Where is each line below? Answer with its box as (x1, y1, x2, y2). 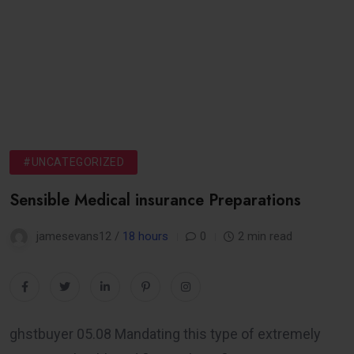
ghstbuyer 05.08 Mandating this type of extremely (9, 325, 321, 342)
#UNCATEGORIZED (23, 155, 125, 168)
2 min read (238, 228, 292, 243)
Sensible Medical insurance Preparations (9, 188, 301, 212)
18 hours (122, 228, 168, 243)
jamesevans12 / (36, 228, 122, 243)
